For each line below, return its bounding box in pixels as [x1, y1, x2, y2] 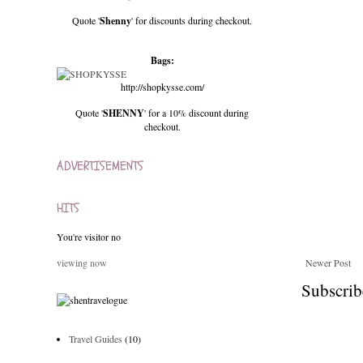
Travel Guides [69, 332, 122, 345]
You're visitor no [57, 230, 121, 243]
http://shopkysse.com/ [120, 80, 204, 93]
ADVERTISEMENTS [57, 157, 143, 175]
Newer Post [305, 256, 351, 270]
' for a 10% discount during [144, 106, 249, 119]
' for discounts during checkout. [131, 14, 252, 27]
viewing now [57, 256, 107, 269]
